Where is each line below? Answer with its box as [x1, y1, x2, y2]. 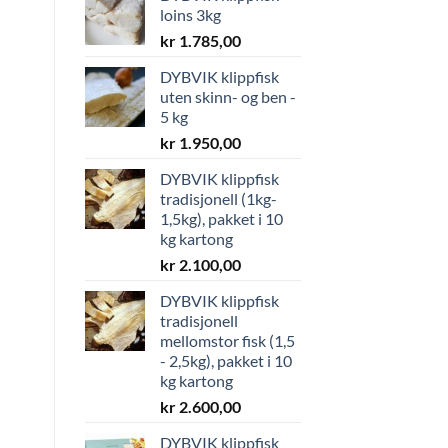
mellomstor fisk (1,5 [159, 330, 295, 350]
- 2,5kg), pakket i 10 [159, 350, 292, 370]
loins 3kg [159, 4, 221, 24]
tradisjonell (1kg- [159, 188, 277, 208]
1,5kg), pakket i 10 [159, 208, 283, 228]
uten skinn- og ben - [159, 86, 296, 106]
